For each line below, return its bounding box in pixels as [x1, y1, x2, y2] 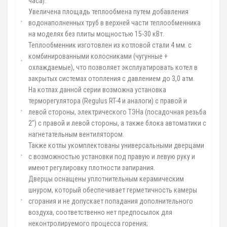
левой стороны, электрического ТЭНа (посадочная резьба [28, 108, 206, 116]
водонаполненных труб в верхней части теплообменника [28, 19, 201, 27]
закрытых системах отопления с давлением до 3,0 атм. [28, 74, 195, 83]
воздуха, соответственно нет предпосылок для [28, 208, 172, 216]
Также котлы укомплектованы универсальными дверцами [28, 141, 204, 149]
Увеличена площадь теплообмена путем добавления [28, 8, 188, 16]
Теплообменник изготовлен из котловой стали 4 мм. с [28, 41, 192, 49]
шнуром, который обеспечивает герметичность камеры [28, 186, 197, 194]
